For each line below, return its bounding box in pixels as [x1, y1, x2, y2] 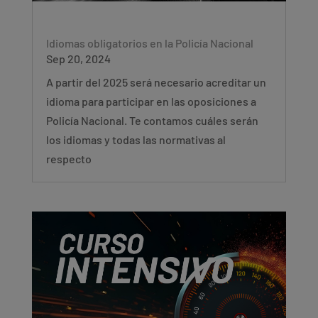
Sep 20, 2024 [45, 51, 111, 65]
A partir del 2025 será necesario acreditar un [45, 75, 266, 89]
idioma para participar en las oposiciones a [45, 94, 256, 108]
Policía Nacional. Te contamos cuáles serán [45, 113, 258, 127]
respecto [45, 151, 92, 165]
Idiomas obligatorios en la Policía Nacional [45, 35, 253, 50]
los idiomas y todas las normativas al [45, 132, 226, 146]
